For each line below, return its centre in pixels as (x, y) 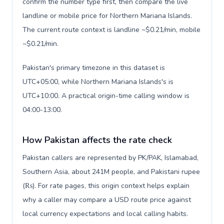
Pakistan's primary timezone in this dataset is (94, 68)
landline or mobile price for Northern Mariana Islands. (107, 16)
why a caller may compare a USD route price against (107, 200)
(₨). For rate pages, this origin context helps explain (106, 186)
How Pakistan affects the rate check (97, 140)
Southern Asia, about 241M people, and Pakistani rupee (111, 172)
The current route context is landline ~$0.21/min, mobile (111, 30)
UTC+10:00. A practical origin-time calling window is (106, 96)
